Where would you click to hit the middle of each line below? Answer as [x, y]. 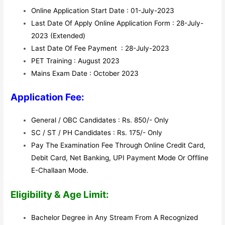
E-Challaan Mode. [60, 171]
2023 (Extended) [59, 35]
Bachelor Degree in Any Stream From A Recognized [115, 217]
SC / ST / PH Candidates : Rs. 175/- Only [97, 133]
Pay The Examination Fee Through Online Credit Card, [119, 145]
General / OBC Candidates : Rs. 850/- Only [100, 120]
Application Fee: [48, 97]
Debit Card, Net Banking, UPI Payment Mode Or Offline [120, 158]
